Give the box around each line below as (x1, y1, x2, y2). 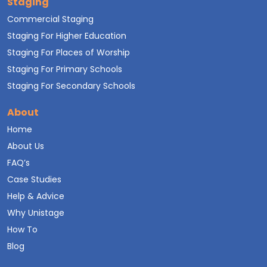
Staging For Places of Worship (7, 46, 130, 58)
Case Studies (7, 173, 61, 185)
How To (7, 223, 38, 235)
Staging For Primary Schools (7, 63, 122, 75)
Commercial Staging (7, 13, 94, 25)
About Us (7, 139, 44, 152)
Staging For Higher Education (7, 29, 126, 42)
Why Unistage (7, 206, 64, 219)
